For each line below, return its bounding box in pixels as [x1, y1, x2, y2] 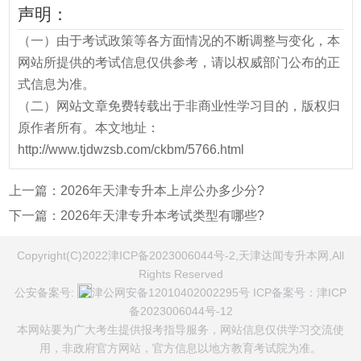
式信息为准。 [18, 77, 95, 91]
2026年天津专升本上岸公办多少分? [60, 183, 264, 197]
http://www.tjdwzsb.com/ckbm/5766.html [18, 142, 244, 156]
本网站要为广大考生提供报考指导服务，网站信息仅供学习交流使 [17, 324, 344, 336]
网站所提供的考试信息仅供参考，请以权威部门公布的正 [18, 55, 340, 69]
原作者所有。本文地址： [18, 120, 160, 135]
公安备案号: [15, 287, 77, 299]
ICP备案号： [250, 287, 317, 299]
